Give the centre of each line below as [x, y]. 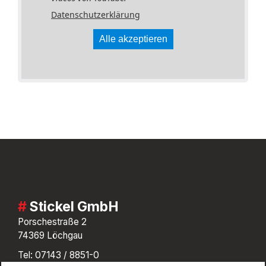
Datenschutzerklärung [96, 15]
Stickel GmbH [74, 207]
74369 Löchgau [50, 235]
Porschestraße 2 [52, 222]
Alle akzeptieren [133, 39]
